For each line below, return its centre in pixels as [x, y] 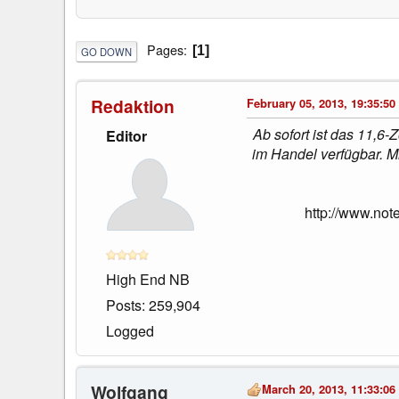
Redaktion [133, 106]
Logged [130, 330]
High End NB [148, 279]
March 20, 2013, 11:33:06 [329, 388]
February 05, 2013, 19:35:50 [321, 102]
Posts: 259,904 [153, 305]
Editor [126, 135]
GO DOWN [106, 51]
